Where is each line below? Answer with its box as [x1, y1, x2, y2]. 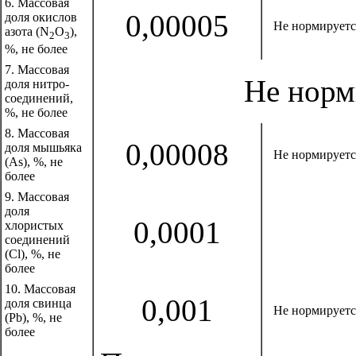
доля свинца [5, 296, 72, 310]
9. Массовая [5, 190, 69, 203]
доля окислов [5, 10, 77, 24]
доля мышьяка [5, 141, 82, 154]
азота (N [5, 25, 49, 38]
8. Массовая [5, 126, 69, 140]
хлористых [5, 219, 64, 232]
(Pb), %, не [5, 311, 62, 324]
